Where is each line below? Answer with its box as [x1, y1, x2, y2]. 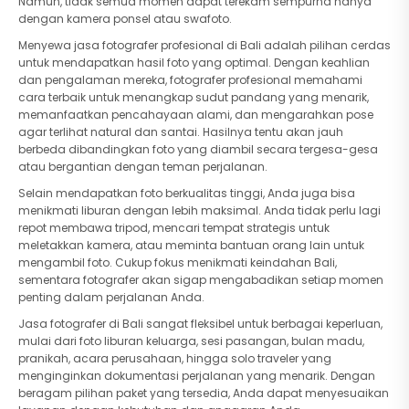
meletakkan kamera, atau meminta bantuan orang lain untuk [18, 237, 364, 253]
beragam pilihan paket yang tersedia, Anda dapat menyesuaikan [18, 385, 389, 401]
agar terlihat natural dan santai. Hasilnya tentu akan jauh [18, 124, 343, 140]
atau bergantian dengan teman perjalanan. [18, 159, 267, 174]
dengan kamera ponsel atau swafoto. [18, 11, 232, 26]
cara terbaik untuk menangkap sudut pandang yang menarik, [18, 89, 369, 105]
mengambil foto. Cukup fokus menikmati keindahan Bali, [18, 255, 337, 270]
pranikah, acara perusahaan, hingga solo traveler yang [18, 351, 331, 366]
